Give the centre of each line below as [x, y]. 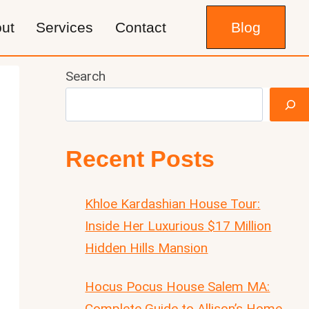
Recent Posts [140, 158]
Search [85, 77]
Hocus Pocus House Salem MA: [178, 286]
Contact [140, 28]
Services [65, 28]
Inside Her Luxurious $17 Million [178, 226]
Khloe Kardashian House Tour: [173, 203]
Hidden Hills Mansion [147, 248]
